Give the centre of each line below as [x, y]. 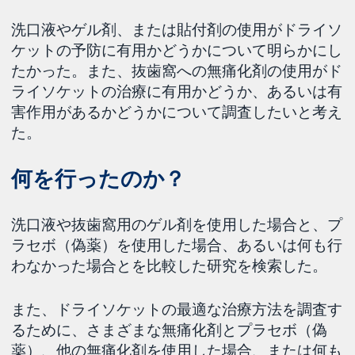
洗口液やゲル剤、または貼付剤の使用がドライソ [177, 30]
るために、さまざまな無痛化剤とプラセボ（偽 [170, 329]
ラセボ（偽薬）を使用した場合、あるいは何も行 [177, 244]
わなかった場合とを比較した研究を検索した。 [170, 265]
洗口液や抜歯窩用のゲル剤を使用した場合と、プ [177, 224]
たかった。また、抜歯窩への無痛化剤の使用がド [177, 71]
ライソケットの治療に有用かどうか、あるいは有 [177, 92]
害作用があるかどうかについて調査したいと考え [177, 112]
